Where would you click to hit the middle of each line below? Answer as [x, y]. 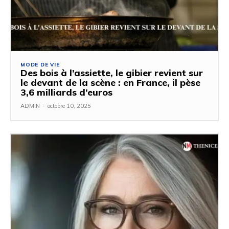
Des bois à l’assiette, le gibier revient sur [112, 73]
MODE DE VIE [40, 64]
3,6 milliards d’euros [66, 92]
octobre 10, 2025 [69, 106]
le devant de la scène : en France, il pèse [110, 82]
